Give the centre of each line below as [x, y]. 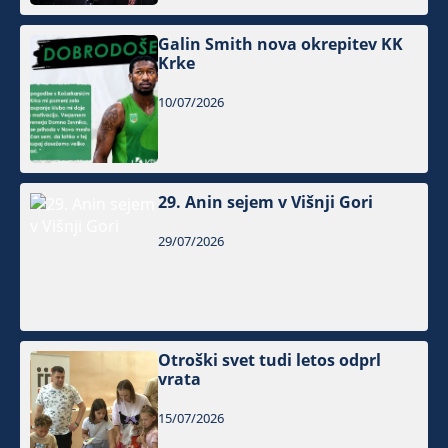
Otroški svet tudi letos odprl [270, 360]
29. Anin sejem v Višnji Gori [266, 202]
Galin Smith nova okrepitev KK [281, 43]
